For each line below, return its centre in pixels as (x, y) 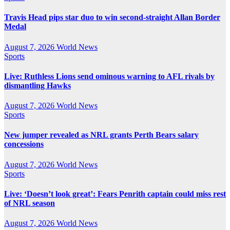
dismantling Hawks (37, 85)
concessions (24, 144)
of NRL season (30, 203)
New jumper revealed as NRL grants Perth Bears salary (101, 135)
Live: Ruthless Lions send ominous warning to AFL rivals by (109, 76)
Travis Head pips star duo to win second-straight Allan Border (112, 17)
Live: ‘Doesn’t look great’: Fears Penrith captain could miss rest (115, 194)
